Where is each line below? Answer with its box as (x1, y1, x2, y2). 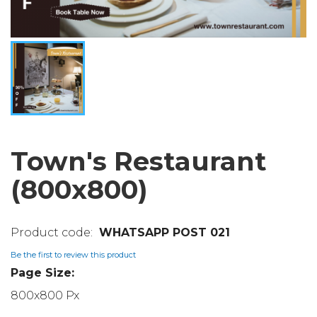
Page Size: (11, 265, 74, 279)
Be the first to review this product (11, 250, 136, 260)
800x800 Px (11, 288, 79, 302)
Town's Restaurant (11, 144, 267, 177)
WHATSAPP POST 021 (99, 225, 230, 239)
